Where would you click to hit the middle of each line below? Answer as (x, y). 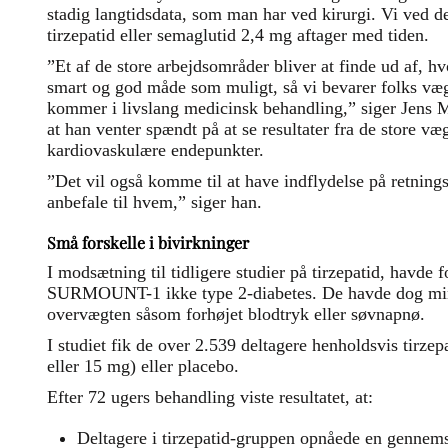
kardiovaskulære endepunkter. (155, 150)
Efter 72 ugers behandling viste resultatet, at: (212, 397)
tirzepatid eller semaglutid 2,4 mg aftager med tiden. (240, 35)
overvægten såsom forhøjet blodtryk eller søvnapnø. (236, 314)
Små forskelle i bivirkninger (148, 242)
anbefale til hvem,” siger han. (157, 202)
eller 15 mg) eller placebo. (143, 366)
